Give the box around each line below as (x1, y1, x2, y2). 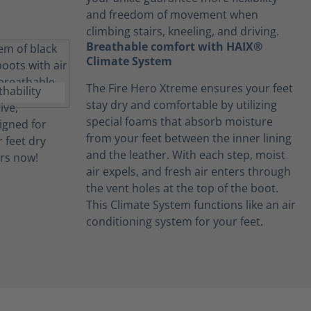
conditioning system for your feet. (86, 214, 263, 230)
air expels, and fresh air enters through (86, 164, 291, 180)
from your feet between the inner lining (86, 131, 292, 146)
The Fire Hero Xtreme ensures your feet (86, 81, 293, 96)
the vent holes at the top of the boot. (86, 180, 278, 196)
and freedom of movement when (86, 7, 258, 23)
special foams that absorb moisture (86, 114, 273, 130)
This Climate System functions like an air (86, 197, 296, 213)
